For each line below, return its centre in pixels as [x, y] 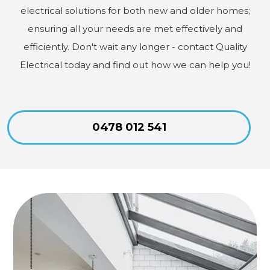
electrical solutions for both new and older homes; [135, 10]
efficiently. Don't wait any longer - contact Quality [135, 46]
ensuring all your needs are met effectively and [135, 28]
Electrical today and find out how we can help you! [135, 64]
